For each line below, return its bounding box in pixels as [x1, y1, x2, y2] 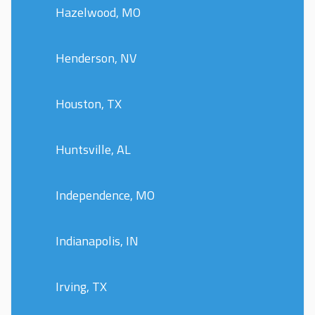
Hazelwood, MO [56, 2, 141, 22]
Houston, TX [56, 94, 122, 113]
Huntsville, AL [56, 139, 131, 159]
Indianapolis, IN [56, 231, 139, 250]
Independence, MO [56, 185, 155, 205]
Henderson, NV [56, 48, 136, 67]
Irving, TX [56, 276, 107, 296]
